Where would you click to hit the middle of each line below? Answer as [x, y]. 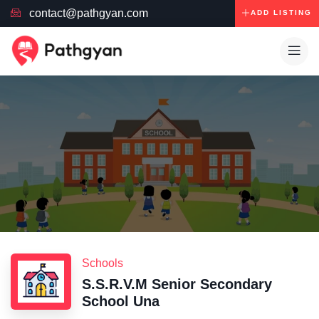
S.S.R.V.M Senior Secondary [177, 284]
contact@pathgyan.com [88, 13]
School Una [121, 302]
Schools [103, 263]
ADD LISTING [281, 12]
